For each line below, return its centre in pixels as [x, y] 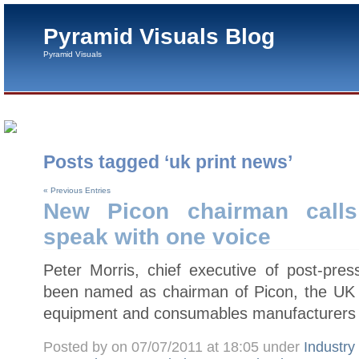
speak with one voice [157, 237]
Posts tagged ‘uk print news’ [167, 161]
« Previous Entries [77, 191]
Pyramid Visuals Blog [159, 36]
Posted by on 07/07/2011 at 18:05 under [173, 347]
